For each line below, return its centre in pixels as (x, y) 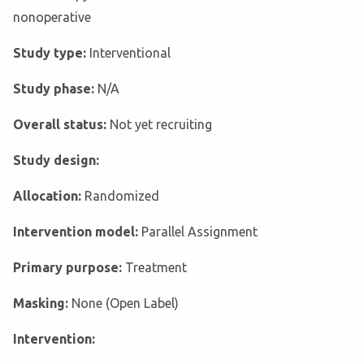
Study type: (51, 53)
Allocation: (49, 196)
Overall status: (61, 125)
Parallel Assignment (199, 232)
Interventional (130, 53)
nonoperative (52, 17)
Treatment (156, 268)
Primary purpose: (69, 268)
